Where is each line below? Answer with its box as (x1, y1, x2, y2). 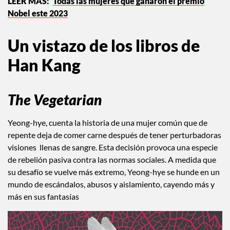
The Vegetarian (8, 91, 102, 109)
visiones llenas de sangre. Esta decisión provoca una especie (8, 142, 218, 152)
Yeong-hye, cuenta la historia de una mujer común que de (8, 118, 207, 128)
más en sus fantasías (8, 191, 79, 202)
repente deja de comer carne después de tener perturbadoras (8, 130, 221, 140)
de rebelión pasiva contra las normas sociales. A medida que (8, 155, 216, 165)
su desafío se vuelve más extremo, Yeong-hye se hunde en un (8, 167, 220, 177)
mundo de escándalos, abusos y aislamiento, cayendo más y (8, 179, 215, 189)
